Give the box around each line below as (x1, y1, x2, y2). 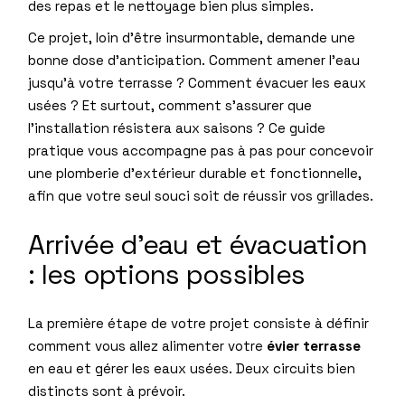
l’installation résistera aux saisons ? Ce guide (28, 118, 326, 137)
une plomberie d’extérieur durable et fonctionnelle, (28, 164, 363, 182)
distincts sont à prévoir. (28, 381, 186, 400)
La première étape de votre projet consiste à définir (28, 314, 370, 332)
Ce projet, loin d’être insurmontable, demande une (28, 28, 356, 46)
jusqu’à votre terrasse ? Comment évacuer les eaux (28, 73, 367, 91)
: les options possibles (28, 256, 306, 292)
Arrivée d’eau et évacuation (28, 226, 368, 262)
